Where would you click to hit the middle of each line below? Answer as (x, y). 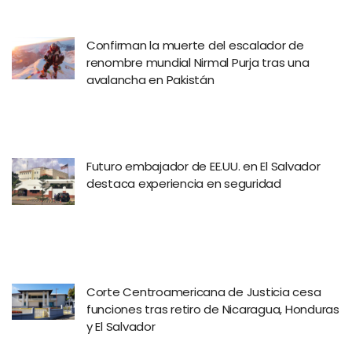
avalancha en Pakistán (150, 80)
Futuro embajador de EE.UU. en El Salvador (203, 166)
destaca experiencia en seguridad (184, 183)
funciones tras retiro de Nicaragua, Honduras (213, 309)
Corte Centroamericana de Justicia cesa (204, 291)
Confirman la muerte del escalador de (195, 46)
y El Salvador (121, 326)
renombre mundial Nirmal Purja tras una (198, 63)
